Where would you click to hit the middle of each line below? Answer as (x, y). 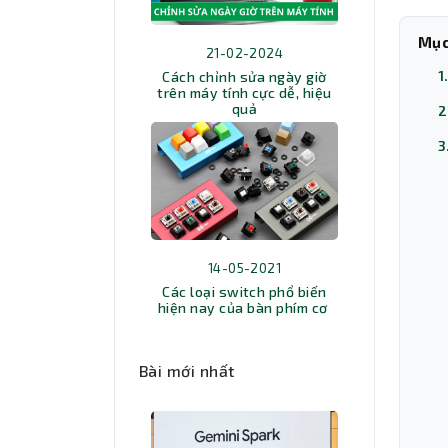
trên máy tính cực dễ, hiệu (244, 93)
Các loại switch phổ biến (244, 291)
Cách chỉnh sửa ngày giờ (244, 77)
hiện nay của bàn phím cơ (244, 307)
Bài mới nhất (187, 370)
